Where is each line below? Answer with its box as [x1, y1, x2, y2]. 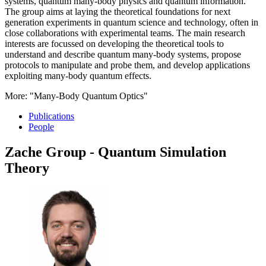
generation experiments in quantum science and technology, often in [5, 17, 258, 27]
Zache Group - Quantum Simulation [5, 144, 226, 160]
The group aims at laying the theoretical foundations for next [5, 6, 230, 17]
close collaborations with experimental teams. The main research [5, 27, 245, 38]
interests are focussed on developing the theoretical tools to [5, 38, 224, 49]
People [28, 121, 54, 132]
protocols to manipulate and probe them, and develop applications [5, 59, 250, 70]
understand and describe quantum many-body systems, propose [5, 49, 241, 59]
